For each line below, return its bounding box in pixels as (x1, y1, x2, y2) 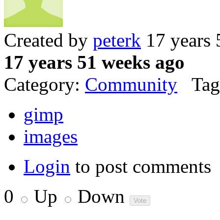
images (24, 126, 78, 147)
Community (85, 74, 177, 95)
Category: (4, 74, 85, 95)
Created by (4, 29, 93, 51)
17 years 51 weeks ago (4, 52, 185, 73)
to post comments (70, 156, 211, 177)
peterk (93, 29, 141, 51)
